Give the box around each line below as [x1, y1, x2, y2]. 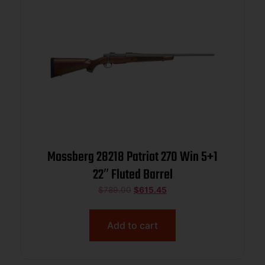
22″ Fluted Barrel [92, 164, 173, 186]
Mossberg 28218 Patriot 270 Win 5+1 [47, 147, 161, 169]
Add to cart [107, 219, 158, 231]
